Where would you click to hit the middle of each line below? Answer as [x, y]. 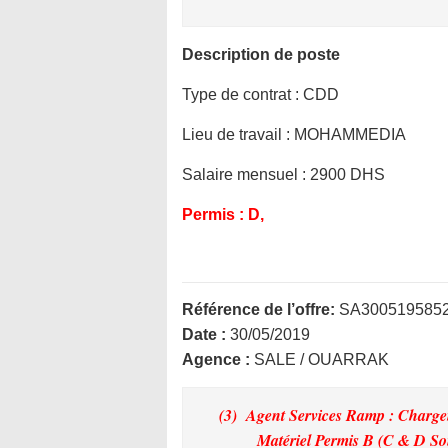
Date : [206, 334]
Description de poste [261, 54]
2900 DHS [347, 174]
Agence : [218, 359]
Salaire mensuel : [246, 174]
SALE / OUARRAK [321, 359]
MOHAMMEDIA [348, 134]
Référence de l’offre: [258, 309]
